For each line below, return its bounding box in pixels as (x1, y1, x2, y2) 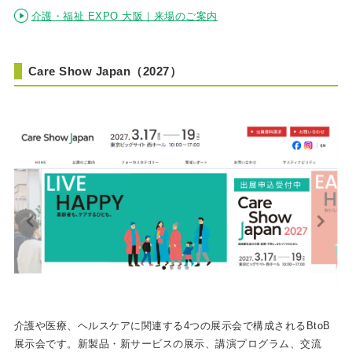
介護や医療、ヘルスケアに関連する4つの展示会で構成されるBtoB (13, 320, 331, 332)
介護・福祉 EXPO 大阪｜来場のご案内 (31, 9, 218, 22)
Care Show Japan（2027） (27, 64, 182, 78)
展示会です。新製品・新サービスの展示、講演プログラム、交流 (13, 338, 322, 350)
